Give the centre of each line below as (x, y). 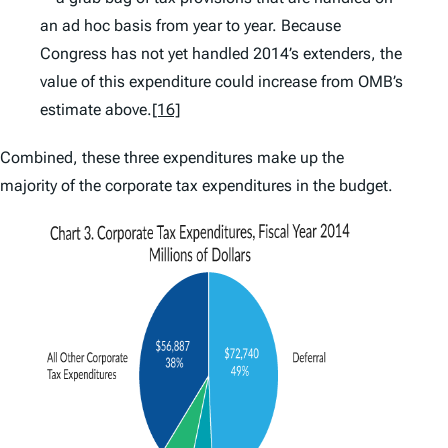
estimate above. (96, 110)
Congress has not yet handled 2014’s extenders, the (221, 54)
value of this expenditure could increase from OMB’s (221, 82)
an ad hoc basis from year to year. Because (190, 26)
